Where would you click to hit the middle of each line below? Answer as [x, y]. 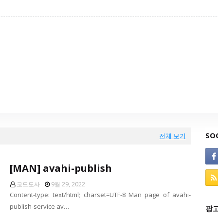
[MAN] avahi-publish [61, 168]
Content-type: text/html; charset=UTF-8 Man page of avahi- [100, 195]
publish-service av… [39, 206]
